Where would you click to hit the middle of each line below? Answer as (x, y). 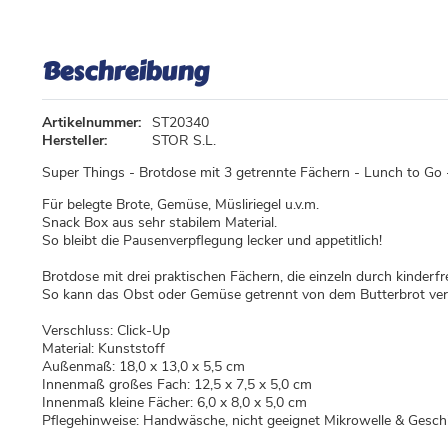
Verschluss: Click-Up (106, 331)
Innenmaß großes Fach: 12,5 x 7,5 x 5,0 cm (177, 385)
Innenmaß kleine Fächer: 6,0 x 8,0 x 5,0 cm (174, 403)
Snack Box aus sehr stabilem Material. (159, 223)
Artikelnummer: (91, 123)
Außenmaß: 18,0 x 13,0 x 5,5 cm (143, 367)
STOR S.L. (184, 141)
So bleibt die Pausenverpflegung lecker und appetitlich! (212, 241)
